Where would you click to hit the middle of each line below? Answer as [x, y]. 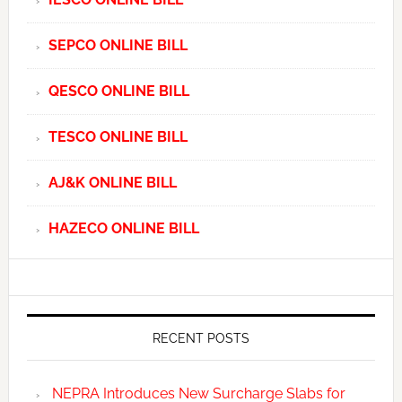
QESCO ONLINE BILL [118, 91]
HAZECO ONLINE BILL [123, 228]
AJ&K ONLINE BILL [112, 182]
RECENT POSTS [201, 338]
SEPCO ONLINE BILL [118, 45]
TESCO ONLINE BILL [118, 136]
